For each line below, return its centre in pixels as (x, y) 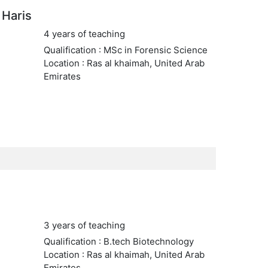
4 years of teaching (84, 34)
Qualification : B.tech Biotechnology (118, 241)
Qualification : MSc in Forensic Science (125, 50)
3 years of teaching (84, 225)
